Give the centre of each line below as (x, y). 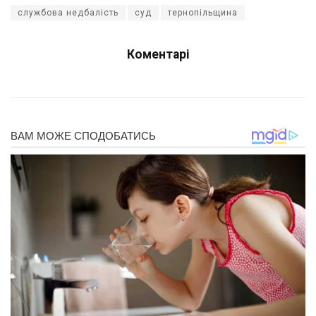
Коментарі (158, 55)
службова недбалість (68, 13)
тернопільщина (203, 13)
